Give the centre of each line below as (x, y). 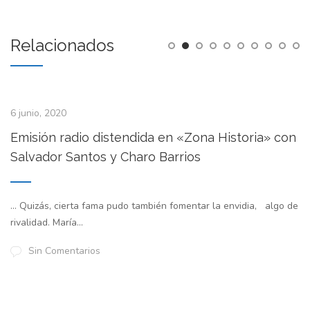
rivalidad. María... (47, 222)
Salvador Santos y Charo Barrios (106, 157)
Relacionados (62, 45)
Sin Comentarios (64, 251)
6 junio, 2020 (38, 113)
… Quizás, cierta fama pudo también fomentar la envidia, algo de (154, 206)
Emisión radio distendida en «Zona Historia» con (153, 137)
